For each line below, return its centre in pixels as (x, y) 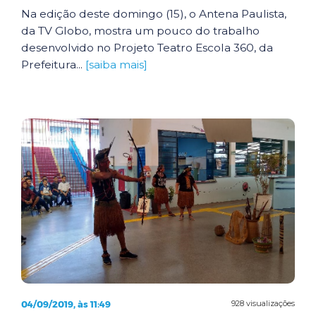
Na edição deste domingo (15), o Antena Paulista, (154, 14)
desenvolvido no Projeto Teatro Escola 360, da (147, 48)
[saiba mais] (116, 65)
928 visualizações (263, 303)
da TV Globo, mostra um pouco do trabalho (140, 31)
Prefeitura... (53, 65)
